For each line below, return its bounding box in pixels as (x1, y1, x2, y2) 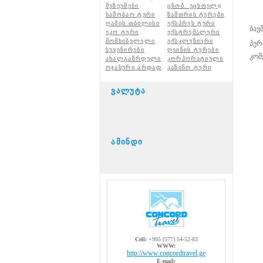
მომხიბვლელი (105, 38, 156, 44)
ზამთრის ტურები (167, 11, 225, 18)
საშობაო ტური (105, 11, 156, 18)
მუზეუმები (105, 2, 139, 9)
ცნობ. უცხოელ (167, 2, 218, 9)
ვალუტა (111, 86, 146, 95)
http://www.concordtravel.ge (127, 249, 205, 257)
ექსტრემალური (167, 29, 220, 35)
